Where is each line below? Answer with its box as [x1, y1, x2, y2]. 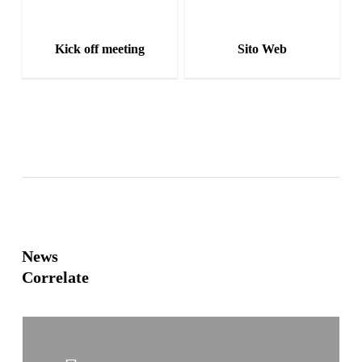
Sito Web [237, 41, 287, 56]
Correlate [21, 267, 89, 286]
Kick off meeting [55, 41, 145, 56]
